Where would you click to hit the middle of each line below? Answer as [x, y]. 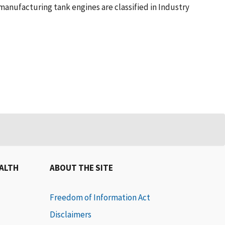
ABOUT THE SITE [81, 168]
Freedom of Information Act [100, 197]
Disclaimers [70, 214]
